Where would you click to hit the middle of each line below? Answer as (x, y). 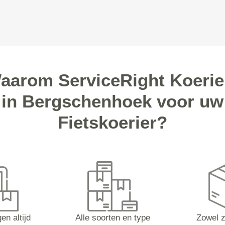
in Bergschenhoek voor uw (113, 101)
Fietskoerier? (113, 122)
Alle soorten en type (113, 218)
